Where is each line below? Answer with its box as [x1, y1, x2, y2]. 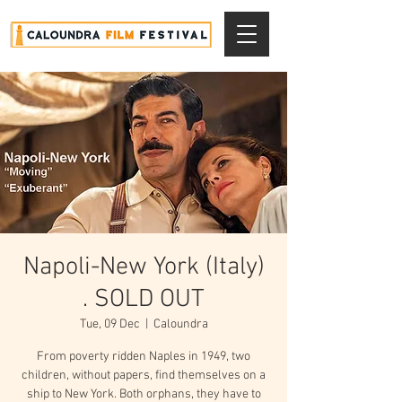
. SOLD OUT [83, 284, 205, 315]
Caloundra [153, 317, 208, 332]
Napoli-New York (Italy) [22, 252, 265, 283]
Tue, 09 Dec [79, 317, 140, 332]
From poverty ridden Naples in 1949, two [37, 349, 250, 364]
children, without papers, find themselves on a [22, 368, 266, 383]
